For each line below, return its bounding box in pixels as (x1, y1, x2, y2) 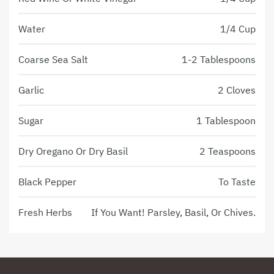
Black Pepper (18, 176, 76, 188)
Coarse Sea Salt (18, 53, 88, 66)
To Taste (218, 176, 256, 188)
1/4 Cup (220, 23, 256, 35)
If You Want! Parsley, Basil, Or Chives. (91, 206, 256, 219)
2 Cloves (218, 84, 256, 97)
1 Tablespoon (196, 114, 256, 127)
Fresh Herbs (18, 206, 72, 219)
